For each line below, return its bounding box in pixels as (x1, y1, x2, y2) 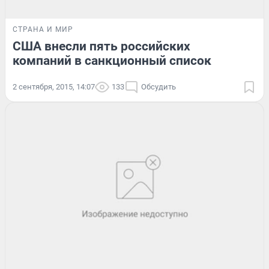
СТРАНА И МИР (13, 25, 73, 34)
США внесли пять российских (13, 39, 190, 54)
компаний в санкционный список (13, 53, 211, 68)
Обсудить (141, 82, 176, 92)
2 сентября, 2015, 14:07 (13, 82, 95, 92)
